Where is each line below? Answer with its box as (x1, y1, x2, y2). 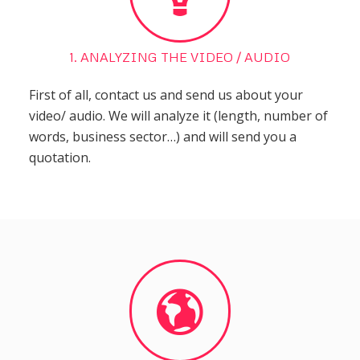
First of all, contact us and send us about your (28, 86, 303, 104)
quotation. (28, 149, 91, 167)
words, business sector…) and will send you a (28, 128, 297, 146)
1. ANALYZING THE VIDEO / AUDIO (70, 49, 290, 66)
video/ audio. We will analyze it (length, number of (28, 107, 328, 125)
